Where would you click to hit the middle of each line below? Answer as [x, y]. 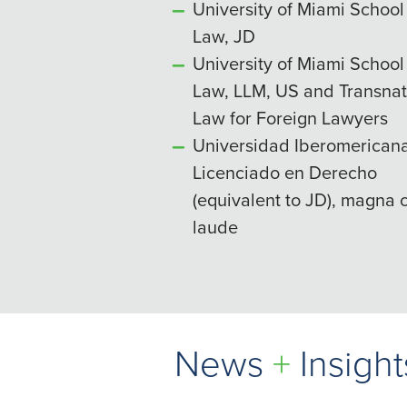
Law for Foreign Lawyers [290, 118]
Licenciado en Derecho [285, 172]
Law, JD [224, 36]
